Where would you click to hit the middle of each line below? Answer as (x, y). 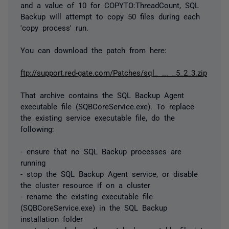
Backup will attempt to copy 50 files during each (110, 16)
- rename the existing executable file (87, 196)
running (33, 162)
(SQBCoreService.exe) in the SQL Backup (94, 207)
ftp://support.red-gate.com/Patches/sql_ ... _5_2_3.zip (114, 72)
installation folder (52, 218)
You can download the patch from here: (94, 50)
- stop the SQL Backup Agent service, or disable (109, 173)
